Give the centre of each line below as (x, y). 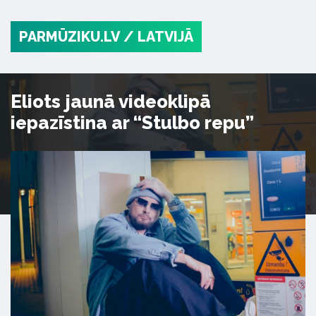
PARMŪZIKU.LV (69, 37)
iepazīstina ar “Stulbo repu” (132, 123)
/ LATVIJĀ (158, 37)
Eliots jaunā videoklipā (111, 102)
